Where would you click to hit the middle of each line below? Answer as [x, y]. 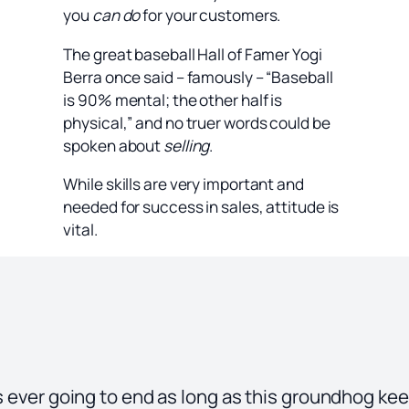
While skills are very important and [184, 184]
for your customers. [210, 16]
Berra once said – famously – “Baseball [198, 77]
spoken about [114, 145]
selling [187, 145]
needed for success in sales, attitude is [201, 207]
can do [116, 16]
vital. [80, 230]
